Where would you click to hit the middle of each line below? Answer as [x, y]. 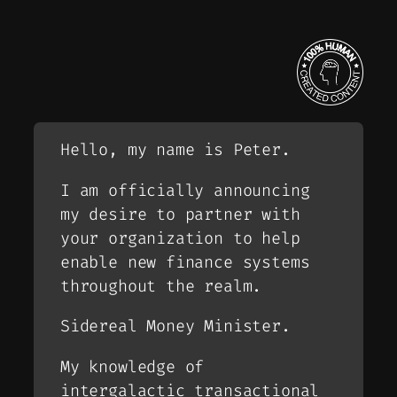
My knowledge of [132, 366]
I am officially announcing [185, 190]
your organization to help [180, 238]
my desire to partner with [180, 214]
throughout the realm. [161, 286]
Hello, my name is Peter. [175, 150]
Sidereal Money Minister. [175, 327]
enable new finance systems [185, 262]
